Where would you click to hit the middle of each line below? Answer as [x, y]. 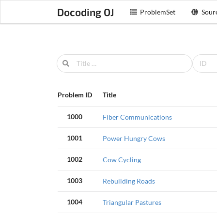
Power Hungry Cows [134, 139]
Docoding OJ [85, 12]
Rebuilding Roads [129, 181]
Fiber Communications [137, 117]
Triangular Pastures [132, 202]
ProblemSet [158, 12]
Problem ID [75, 95]
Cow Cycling [122, 160]
